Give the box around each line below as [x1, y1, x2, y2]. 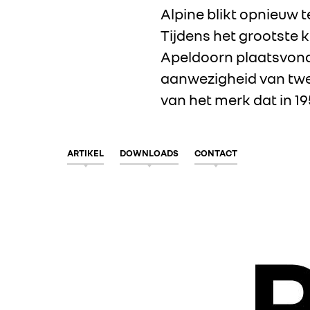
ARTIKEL [67, 147, 104, 158]
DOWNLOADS [120, 147, 179, 158]
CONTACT [194, 147, 237, 158]
